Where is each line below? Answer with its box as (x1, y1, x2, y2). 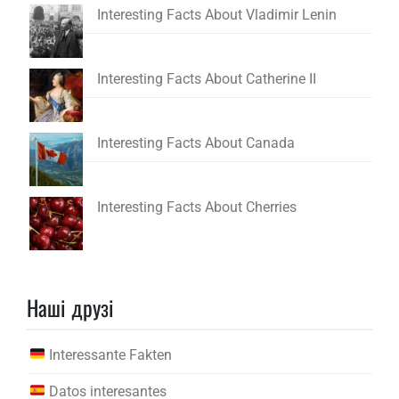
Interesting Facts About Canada (97, 134, 295, 151)
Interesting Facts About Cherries (97, 198, 297, 216)
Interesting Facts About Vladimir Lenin (97, 5, 337, 23)
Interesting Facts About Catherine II (97, 69, 316, 87)
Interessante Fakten (49, 346, 173, 363)
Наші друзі (27, 290, 114, 323)
